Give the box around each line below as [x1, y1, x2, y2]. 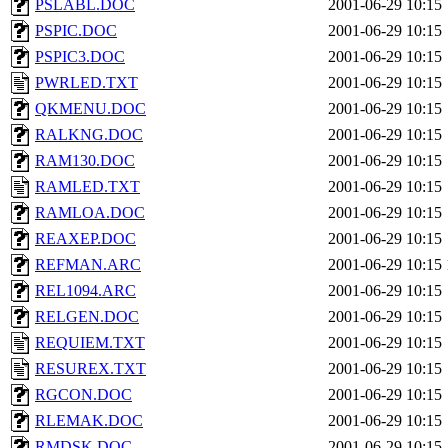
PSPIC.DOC [35, 22, 117, 39]
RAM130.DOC [35, 152, 135, 169]
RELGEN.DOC [35, 308, 139, 325]
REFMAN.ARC [35, 256, 141, 273]
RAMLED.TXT [35, 178, 140, 195]
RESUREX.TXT [35, 360, 146, 377]
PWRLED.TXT [35, 74, 138, 91]
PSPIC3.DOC [35, 48, 125, 65]
